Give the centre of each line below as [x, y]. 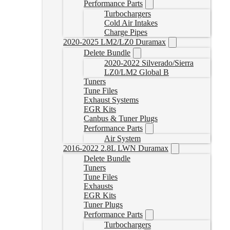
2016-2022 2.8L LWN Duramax [116, 148]
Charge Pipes [126, 32]
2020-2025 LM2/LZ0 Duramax [114, 42]
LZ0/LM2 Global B [137, 72]
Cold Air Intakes [131, 23]
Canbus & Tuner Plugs [121, 118]
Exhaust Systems [111, 100]
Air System [122, 138]
